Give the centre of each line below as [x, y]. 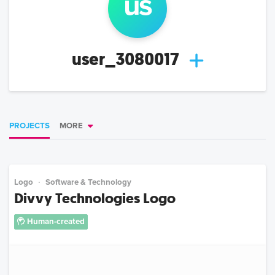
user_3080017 [125, 60]
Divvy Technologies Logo [95, 199]
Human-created [55, 222]
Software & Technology [88, 183]
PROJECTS [29, 126]
